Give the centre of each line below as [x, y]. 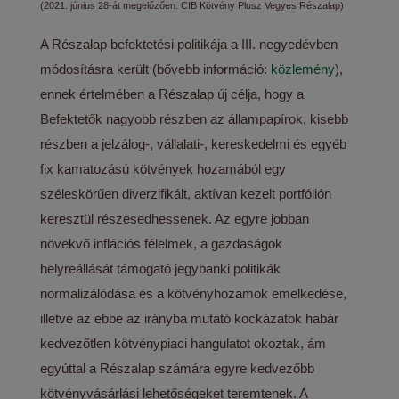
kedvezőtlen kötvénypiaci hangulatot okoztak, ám [183, 343]
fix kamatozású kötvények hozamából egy [163, 169]
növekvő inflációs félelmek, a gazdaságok [162, 244]
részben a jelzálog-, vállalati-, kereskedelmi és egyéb [194, 144]
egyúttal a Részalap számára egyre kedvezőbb [178, 368]
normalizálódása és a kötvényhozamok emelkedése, [194, 293]
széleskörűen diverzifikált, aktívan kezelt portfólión [186, 194]
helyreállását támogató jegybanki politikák [161, 269]
